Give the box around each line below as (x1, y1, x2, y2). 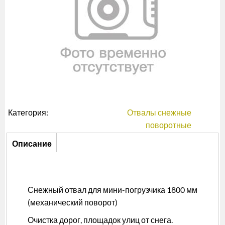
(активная (12, 151, 49, 161)
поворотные (146, 120, 191, 130)
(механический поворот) (28, 197, 118, 207)
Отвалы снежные (127, 107, 191, 117)
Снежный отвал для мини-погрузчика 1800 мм (28, 185, 197, 195)
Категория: (8, 107, 50, 117)
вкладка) (12, 163, 44, 173)
